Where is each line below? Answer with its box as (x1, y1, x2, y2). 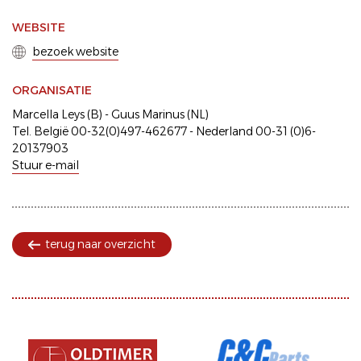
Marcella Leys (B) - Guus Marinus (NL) (12, 107, 209, 122)
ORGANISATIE (12, 83, 92, 98)
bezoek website (32, 44, 118, 59)
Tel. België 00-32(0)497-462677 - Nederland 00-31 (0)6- (12, 124, 316, 139)
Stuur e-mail (12, 158, 79, 172)
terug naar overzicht (45, 237, 156, 251)
